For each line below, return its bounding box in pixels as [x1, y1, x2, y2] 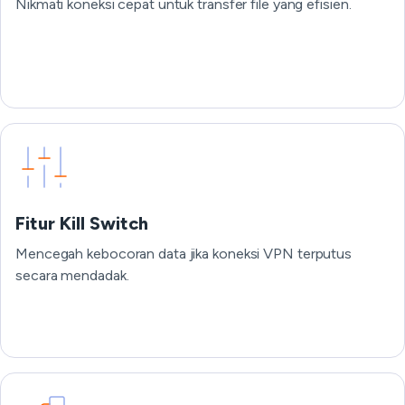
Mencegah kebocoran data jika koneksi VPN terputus [15, 245, 353, 262]
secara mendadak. [15, 267, 129, 284]
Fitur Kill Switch [15, 212, 148, 234]
